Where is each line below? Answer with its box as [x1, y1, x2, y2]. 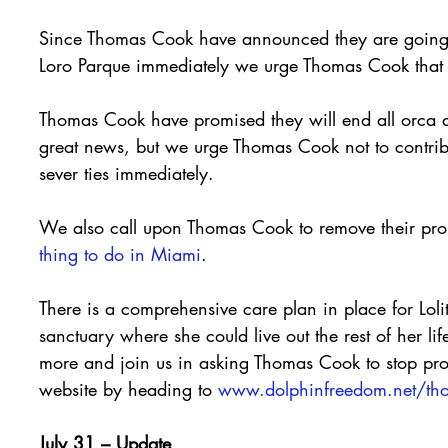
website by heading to [39, 376, 218, 401]
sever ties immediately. [39, 160, 214, 185]
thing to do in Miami [39, 241, 201, 266]
